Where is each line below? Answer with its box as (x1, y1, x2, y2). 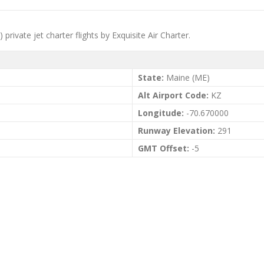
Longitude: (138, 107, 184, 118)
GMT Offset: (138, 143, 189, 154)
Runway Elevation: (138, 125, 215, 136)
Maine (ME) (164, 72, 210, 83)
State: (138, 72, 164, 83)
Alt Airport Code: (138, 90, 209, 101)
